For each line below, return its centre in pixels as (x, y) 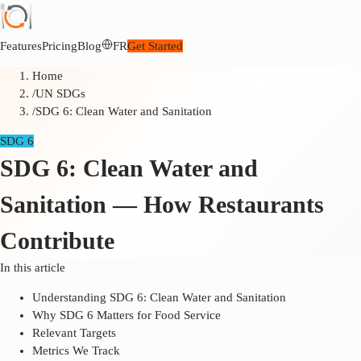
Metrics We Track (76, 351)
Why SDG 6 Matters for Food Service (127, 315)
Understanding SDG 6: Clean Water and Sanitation (159, 297)
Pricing (60, 46)
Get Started (155, 46)
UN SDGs (60, 93)
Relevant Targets (74, 333)
